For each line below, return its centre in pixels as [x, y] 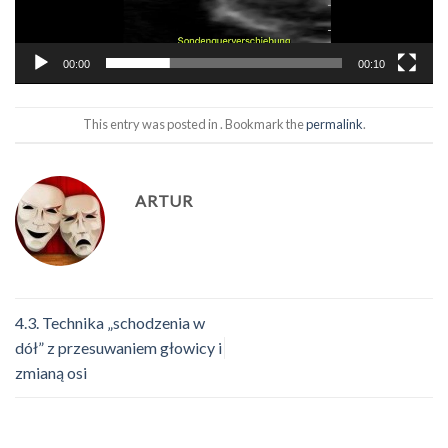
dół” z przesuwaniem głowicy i [118, 348]
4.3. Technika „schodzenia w [110, 323]
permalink [334, 124]
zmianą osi [51, 373]
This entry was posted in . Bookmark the [194, 124]
